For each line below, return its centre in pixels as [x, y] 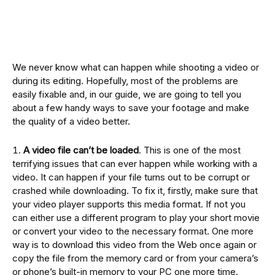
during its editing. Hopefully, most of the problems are [125, 81]
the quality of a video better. [71, 122]
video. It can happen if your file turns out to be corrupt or [131, 177]
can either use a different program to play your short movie [136, 218]
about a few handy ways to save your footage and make [131, 108]
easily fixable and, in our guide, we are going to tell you [127, 95]
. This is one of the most [190, 150]
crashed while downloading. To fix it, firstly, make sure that [135, 191]
